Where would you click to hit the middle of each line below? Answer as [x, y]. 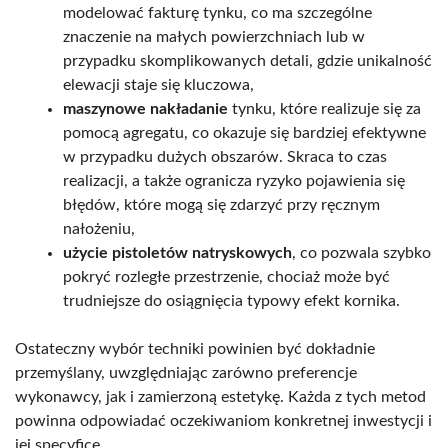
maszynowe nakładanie [145, 109]
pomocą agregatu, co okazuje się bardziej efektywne [244, 133]
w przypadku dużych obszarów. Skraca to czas [225, 157]
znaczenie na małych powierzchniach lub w [214, 37]
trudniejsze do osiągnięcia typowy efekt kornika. [231, 301]
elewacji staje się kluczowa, [158, 85]
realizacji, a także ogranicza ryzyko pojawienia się [234, 181]
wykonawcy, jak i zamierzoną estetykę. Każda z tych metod [220, 397]
